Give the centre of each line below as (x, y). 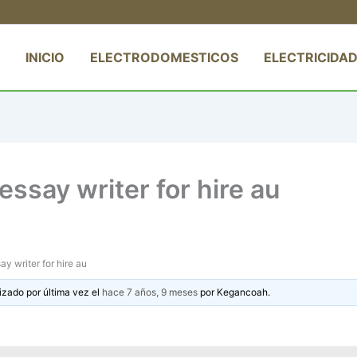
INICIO (45, 57)
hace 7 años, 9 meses (150, 292)
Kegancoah (243, 292)
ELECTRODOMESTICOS (164, 57)
